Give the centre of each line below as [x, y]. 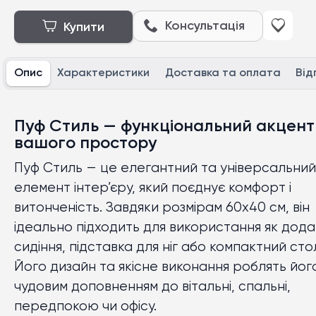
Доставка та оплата [223, 73]
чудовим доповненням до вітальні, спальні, [152, 287]
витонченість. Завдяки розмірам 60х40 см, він [162, 208]
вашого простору [85, 143]
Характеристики [104, 73]
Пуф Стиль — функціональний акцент [164, 126]
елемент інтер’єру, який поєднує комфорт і [153, 188]
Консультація [205, 26]
